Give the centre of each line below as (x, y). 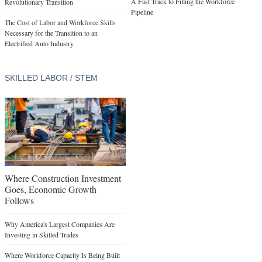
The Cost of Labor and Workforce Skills (60, 23)
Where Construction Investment (63, 178)
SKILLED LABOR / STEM (51, 78)
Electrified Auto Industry (39, 44)
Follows (19, 200)
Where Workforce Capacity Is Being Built (62, 255)
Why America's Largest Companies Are (60, 224)
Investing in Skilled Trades (42, 234)
